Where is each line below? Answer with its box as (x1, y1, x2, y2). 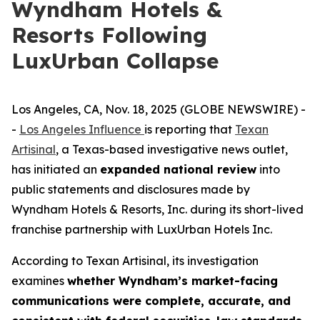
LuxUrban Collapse (11, 47, 219, 74)
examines (11, 274, 67, 288)
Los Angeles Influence (19, 122, 144, 136)
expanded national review (100, 162, 256, 176)
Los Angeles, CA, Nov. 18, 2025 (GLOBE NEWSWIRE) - (11, 102, 306, 116)
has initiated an (11, 162, 100, 176)
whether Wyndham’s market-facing (67, 274, 278, 288)
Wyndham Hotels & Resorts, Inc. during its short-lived (11, 202, 304, 216)
